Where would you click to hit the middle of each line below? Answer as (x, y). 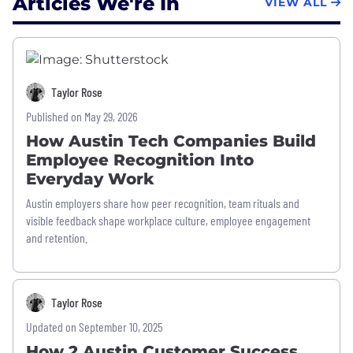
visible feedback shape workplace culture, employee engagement (168, 221)
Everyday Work (90, 179)
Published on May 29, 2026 (82, 117)
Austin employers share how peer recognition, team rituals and (163, 203)
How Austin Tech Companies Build (171, 141)
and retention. (57, 238)
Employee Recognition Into (140, 160)
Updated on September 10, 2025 (95, 327)
